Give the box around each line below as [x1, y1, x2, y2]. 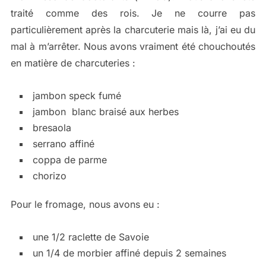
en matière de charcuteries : [10, 57, 135, 69]
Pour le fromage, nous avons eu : [10, 198, 160, 211]
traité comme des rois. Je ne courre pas [10, 7, 256, 20]
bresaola [32, 122, 71, 134]
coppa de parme [32, 154, 107, 166]
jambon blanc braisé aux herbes [32, 106, 179, 118]
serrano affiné [32, 138, 94, 150]
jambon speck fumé [32, 90, 121, 102]
